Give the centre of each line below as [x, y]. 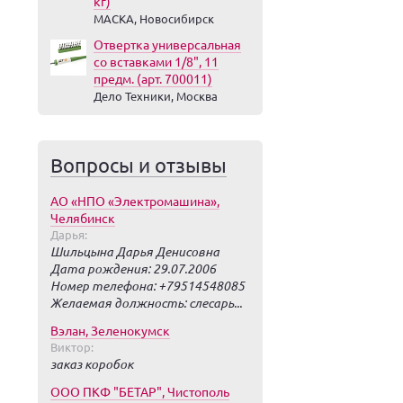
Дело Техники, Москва [156, 96]
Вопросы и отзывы [139, 165]
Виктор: [72, 347]
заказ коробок [92, 364]
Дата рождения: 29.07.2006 [133, 269]
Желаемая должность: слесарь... [146, 303]
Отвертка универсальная [167, 44]
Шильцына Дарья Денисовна [135, 251]
